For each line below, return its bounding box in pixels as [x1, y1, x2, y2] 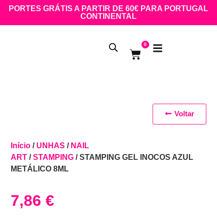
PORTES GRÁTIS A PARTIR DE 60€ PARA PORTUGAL [9, 4, 208, 13]
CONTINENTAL [80, 12, 137, 20]
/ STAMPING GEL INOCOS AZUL [74, 153, 194, 162]
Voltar [174, 109, 194, 118]
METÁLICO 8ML [11, 165, 69, 173]
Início [11, 141, 31, 150]
